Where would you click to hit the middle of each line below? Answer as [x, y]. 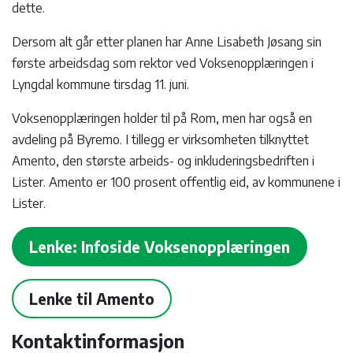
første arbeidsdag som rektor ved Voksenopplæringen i [163, 63]
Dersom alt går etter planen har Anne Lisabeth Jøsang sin [167, 42]
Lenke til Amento [92, 299]
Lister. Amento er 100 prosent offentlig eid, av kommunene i [176, 182]
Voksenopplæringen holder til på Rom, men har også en [162, 119]
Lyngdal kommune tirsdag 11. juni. [102, 85]
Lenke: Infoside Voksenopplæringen [160, 247]
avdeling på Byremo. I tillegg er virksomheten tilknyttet [160, 140]
